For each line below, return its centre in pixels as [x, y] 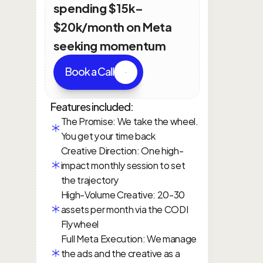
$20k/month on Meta [112, 26]
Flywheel [80, 223]
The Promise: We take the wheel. [129, 121]
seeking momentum [109, 45]
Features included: [92, 106]
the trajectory [90, 179]
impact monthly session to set [123, 165]
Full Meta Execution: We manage [129, 238]
